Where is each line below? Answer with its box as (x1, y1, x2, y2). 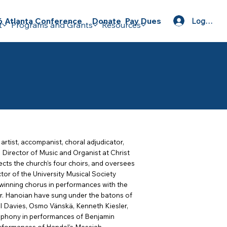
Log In (192, 16, 214, 26)
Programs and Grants (11, 20, 93, 30)
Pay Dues (125, 16, 162, 26)
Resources (101, 20, 141, 30)
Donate (92, 16, 122, 26)
